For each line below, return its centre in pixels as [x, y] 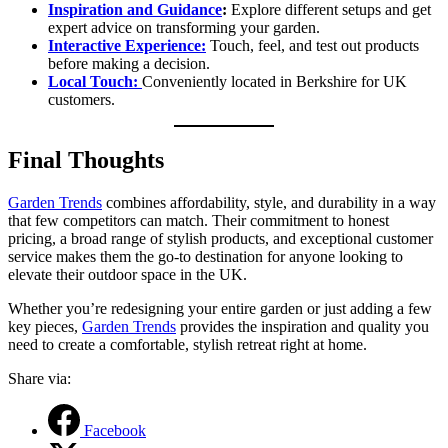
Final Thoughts [86, 159]
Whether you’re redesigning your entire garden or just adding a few [220, 308]
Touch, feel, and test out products [312, 45]
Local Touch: [93, 81]
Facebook [115, 430]
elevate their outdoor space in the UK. [127, 274]
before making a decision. [129, 63]
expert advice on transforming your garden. [184, 27]
